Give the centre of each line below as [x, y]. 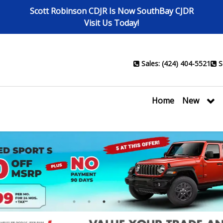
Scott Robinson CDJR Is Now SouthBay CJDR [111, 11]
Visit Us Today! [111, 23]
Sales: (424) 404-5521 [176, 64]
